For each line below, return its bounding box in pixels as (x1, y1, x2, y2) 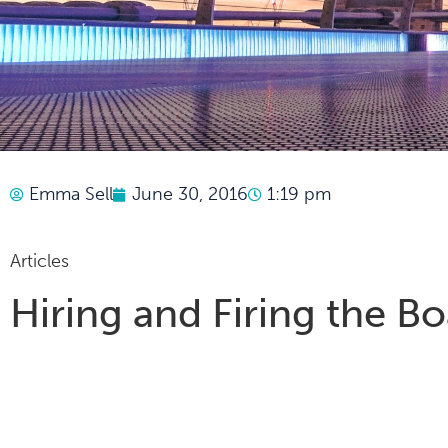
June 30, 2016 (132, 183, 248, 205)
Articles (10, 250, 69, 272)
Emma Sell (29, 183, 113, 205)
